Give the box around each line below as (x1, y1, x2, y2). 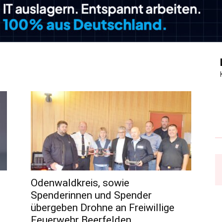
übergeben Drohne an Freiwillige (31, 202, 174, 214)
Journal (111, 23, 134, 31)
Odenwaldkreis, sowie (31, 177, 129, 189)
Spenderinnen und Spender (31, 189, 152, 201)
